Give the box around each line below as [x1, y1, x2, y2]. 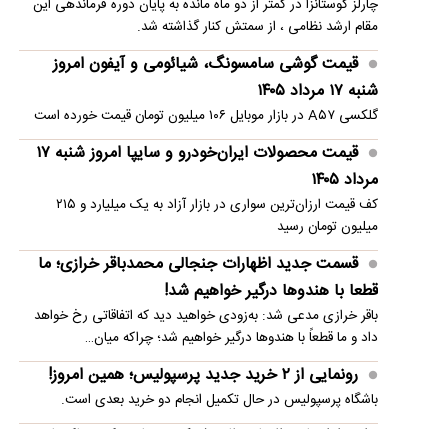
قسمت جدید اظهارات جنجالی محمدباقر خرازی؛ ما [37, 250, 358, 278]
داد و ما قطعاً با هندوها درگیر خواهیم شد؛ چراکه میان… [84, 326, 378, 349]
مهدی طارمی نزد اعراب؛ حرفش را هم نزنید [85, 62, 359, 90]
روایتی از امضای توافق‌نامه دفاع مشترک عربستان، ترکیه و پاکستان [41, 423, 378, 445]
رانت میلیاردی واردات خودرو [177, 22, 359, 50]
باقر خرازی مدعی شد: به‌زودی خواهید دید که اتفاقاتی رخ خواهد [33, 304, 378, 327]
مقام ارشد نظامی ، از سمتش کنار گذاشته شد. [136, 15, 378, 38]
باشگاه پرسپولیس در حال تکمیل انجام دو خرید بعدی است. [60, 388, 378, 411]
